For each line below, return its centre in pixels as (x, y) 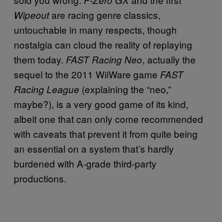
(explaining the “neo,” (125, 89)
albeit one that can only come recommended (109, 118)
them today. (40, 59)
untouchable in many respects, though (95, 29)
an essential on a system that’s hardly (94, 148)
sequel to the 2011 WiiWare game (86, 74)
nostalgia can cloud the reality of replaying (103, 44)
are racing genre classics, (105, 14)
